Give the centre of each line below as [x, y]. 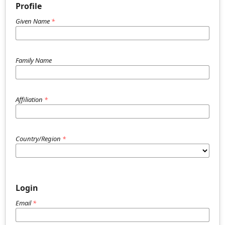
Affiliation [30, 99]
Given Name [33, 21]
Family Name [34, 60]
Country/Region [39, 139]
